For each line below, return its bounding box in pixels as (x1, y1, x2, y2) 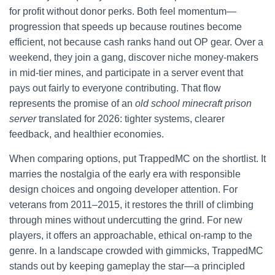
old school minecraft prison (135, 98, 252, 109)
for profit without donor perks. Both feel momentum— (9, 6, 236, 17)
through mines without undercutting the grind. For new (9, 215, 242, 225)
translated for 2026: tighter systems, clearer (36, 114, 225, 124)
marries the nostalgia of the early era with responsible (9, 169, 241, 179)
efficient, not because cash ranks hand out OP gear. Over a (9, 37, 263, 47)
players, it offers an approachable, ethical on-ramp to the (9, 230, 252, 241)
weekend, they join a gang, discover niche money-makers (9, 52, 258, 63)
